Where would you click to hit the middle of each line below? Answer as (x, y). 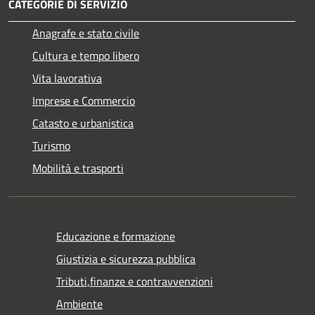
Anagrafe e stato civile (86, 33)
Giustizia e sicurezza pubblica (126, 259)
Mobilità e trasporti (78, 168)
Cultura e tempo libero (86, 56)
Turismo (51, 146)
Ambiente (79, 304)
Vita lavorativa (67, 78)
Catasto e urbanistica (83, 123)
